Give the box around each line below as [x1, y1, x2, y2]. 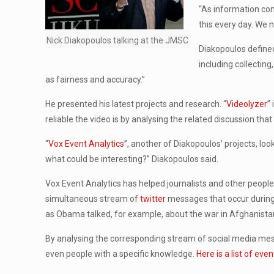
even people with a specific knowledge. [45, 249, 197, 259]
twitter [140, 194, 166, 204]
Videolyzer [226, 99, 268, 109]
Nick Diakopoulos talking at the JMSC [46, 35, 189, 45]
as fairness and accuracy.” [45, 75, 146, 84]
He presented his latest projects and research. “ [45, 99, 227, 109]
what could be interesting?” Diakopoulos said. [45, 154, 219, 164]
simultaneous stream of [45, 194, 141, 204]
